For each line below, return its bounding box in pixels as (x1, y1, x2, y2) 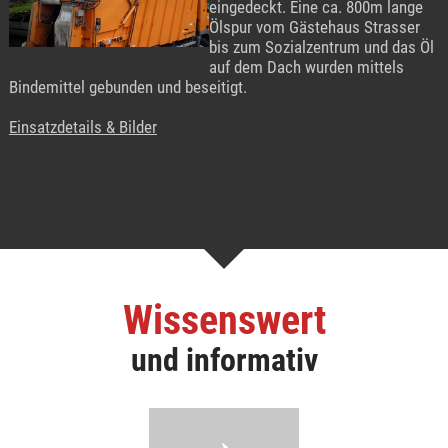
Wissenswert (122, 297, 326, 345)
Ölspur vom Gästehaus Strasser (208, 17, 420, 38)
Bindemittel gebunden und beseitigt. (8, 77, 247, 98)
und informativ (130, 341, 318, 380)
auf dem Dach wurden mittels (208, 57, 404, 78)
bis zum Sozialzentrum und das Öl (208, 37, 434, 58)
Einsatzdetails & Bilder (8, 117, 157, 138)
